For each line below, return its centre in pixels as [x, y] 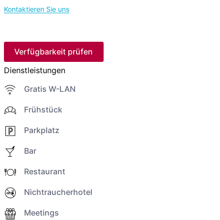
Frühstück [43, 109]
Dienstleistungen [34, 70]
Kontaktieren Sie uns [36, 9]
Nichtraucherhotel [58, 192]
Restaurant [44, 172]
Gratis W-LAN [50, 89]
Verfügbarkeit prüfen [54, 52]
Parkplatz [41, 130]
